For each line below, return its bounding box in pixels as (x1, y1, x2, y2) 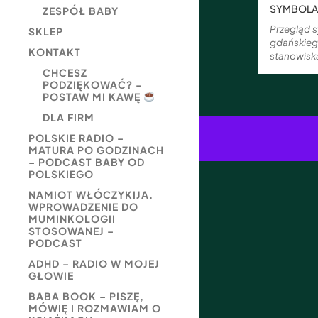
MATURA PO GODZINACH (28, 143, 164, 156)
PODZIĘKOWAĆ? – (43, 78, 143, 91)
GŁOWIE (28, 269, 74, 282)
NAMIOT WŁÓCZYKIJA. (28, 188, 153, 201)
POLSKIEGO (28, 168, 94, 180)
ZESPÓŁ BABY (43, 4, 119, 17)
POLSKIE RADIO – (28, 131, 124, 144)
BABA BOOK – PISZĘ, (28, 290, 144, 302)
